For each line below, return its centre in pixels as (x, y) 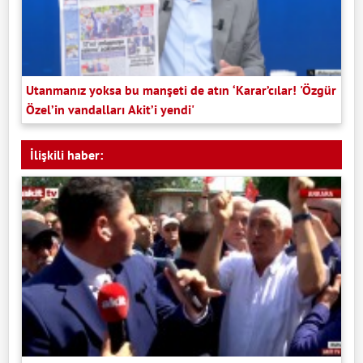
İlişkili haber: (66, 155)
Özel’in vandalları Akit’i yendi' (110, 110)
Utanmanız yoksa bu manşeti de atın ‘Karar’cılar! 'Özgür (181, 90)
